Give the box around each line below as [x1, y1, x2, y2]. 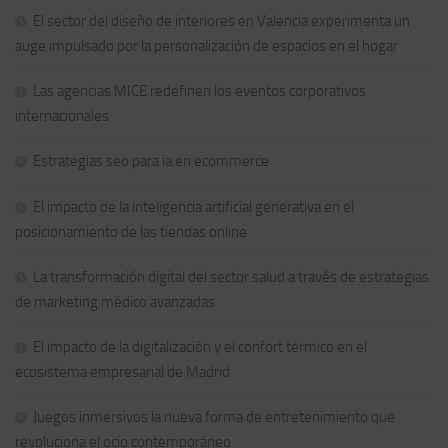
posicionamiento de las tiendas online [15, 223, 247, 242]
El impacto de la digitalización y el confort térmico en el [33, 338, 367, 357]
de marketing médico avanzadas [15, 293, 215, 312]
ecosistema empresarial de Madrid [15, 363, 230, 382]
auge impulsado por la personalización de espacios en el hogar [15, 37, 398, 56]
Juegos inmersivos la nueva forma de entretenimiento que [33, 408, 395, 427]
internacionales [15, 107, 109, 126]
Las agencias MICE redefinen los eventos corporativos [33, 82, 366, 101]
